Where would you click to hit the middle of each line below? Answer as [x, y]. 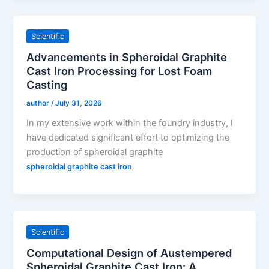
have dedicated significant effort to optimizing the [128, 137]
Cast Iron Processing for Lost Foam [119, 71]
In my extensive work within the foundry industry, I [130, 123]
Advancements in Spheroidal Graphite [127, 57]
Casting [47, 84]
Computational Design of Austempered [129, 252]
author [39, 103]
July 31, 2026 [79, 103]
